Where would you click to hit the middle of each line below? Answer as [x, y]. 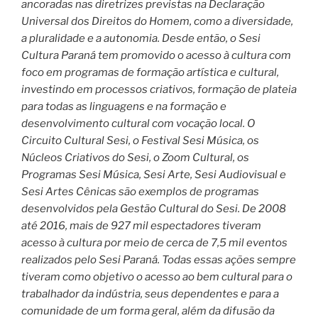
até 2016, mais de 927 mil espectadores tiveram [141, 225]
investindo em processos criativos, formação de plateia [159, 89]
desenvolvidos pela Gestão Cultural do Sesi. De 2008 [154, 208]
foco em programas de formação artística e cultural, [150, 72]
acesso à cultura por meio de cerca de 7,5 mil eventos [154, 242]
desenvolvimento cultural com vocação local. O [138, 123]
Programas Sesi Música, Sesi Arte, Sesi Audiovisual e [154, 174]
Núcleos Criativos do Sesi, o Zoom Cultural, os [135, 157]
